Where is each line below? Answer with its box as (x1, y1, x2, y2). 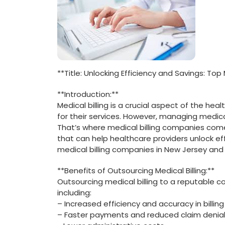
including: (57, 187, 91, 198)
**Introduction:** (57, 89, 119, 99)
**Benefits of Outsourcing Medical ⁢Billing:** (57, 165, 214, 176)
